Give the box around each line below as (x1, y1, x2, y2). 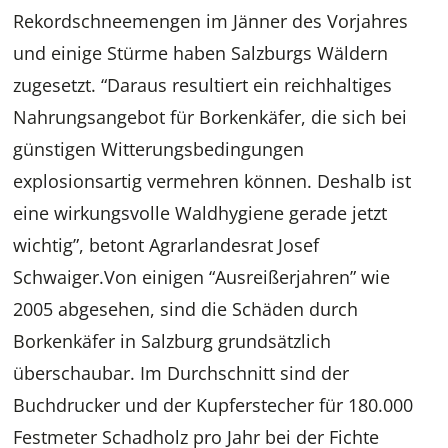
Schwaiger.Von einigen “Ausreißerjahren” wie (13, 265, 391, 290)
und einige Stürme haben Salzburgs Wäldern (13, 41, 389, 66)
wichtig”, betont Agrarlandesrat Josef (13, 233, 320, 258)
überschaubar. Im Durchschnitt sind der (13, 361, 350, 386)
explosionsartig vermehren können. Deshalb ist (13, 169, 412, 194)
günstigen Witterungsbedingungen (13, 137, 305, 162)
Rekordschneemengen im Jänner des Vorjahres (13, 9, 409, 34)
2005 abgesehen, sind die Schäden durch (13, 297, 359, 322)
